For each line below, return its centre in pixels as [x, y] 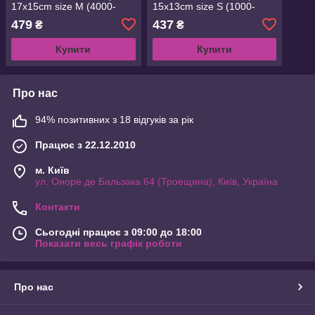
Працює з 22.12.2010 [85, 144]
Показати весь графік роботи [109, 243]
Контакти [58, 206]
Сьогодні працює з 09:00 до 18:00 [118, 232]
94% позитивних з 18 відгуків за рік [114, 119]
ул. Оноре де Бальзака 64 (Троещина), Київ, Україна [156, 181]
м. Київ [52, 170]
